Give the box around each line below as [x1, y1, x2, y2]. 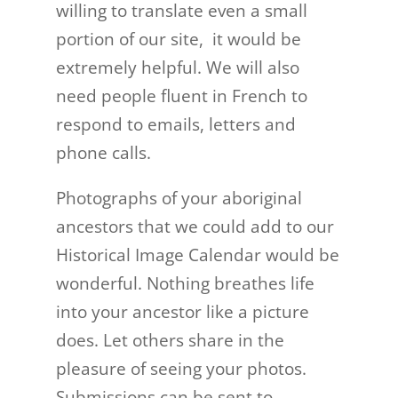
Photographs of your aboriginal [55, 187, 302, 210]
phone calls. [55, 141, 151, 164]
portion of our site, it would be [55, 28, 301, 51]
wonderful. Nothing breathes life [55, 272, 314, 295]
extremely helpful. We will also [55, 56, 299, 79]
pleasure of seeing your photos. [55, 357, 306, 380]
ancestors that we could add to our [55, 215, 334, 238]
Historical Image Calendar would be [55, 243, 339, 267]
